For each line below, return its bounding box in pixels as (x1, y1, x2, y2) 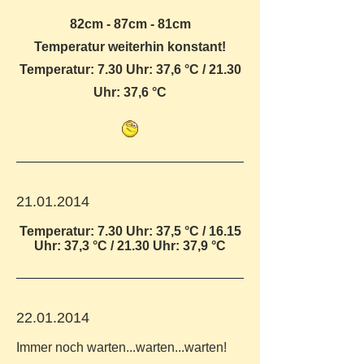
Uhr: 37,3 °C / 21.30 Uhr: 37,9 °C (34, 239, 226, 253)
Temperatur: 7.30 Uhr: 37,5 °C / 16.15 (19, 224, 241, 238)
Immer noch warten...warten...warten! (16, 340, 230, 354)
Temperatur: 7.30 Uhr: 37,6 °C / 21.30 (19, 63, 241, 76)
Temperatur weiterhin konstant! (34, 40, 226, 54)
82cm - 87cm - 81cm (69, 17, 191, 31)
